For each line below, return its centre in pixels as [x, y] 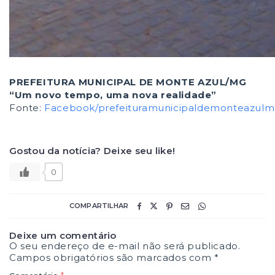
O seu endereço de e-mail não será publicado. [125, 246]
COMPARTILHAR [99, 206]
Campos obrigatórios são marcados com [112, 258]
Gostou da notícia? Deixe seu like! [92, 151]
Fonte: [25, 108]
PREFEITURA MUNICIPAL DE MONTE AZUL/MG [128, 82]
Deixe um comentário [63, 235]
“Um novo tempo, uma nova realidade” [113, 95]
